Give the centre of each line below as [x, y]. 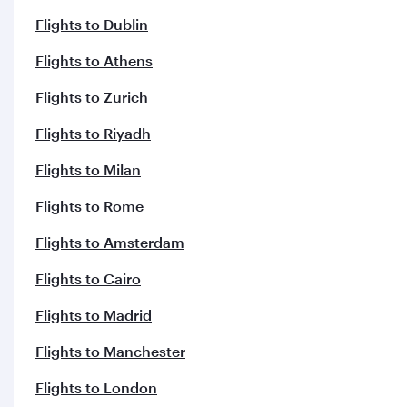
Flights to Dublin [92, 24]
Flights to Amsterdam [110, 242]
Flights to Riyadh [93, 133]
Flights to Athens [94, 60]
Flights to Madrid [94, 314]
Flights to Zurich [92, 96]
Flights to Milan [88, 169]
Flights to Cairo [88, 278]
